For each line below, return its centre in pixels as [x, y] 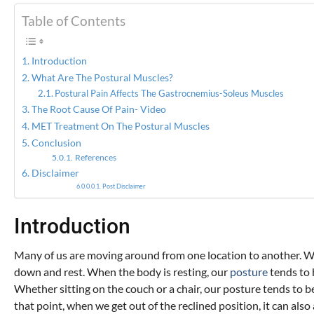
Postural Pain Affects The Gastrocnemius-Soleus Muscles [170, 93]
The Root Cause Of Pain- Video [98, 109]
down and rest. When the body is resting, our [122, 272]
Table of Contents [74, 21]
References [95, 157]
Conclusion [56, 142]
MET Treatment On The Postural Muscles [120, 125]
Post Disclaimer [124, 186]
